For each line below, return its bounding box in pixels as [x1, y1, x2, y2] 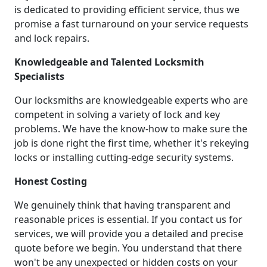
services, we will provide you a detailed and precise [14, 227, 243, 241]
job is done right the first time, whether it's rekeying [14, 136, 249, 150]
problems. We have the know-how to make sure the [14, 122, 247, 136]
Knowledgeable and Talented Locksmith [14, 55, 204, 69]
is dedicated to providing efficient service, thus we [14, 3, 240, 17]
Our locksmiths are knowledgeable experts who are [14, 94, 248, 107]
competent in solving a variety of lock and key [14, 108, 220, 122]
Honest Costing [14, 175, 87, 188]
